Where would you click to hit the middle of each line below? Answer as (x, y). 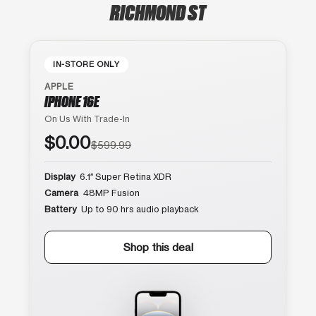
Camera (61, 193)
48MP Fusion (110, 193)
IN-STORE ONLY (86, 64)
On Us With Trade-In (87, 119)
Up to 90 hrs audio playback (139, 209)
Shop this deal (158, 247)
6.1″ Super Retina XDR (124, 176)
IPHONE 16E (72, 101)
